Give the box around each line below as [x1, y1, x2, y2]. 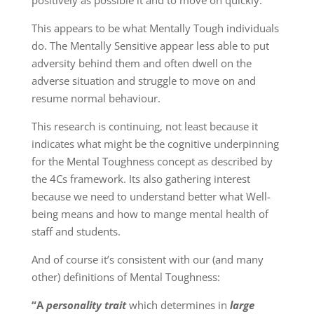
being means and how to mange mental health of [31, 206, 268, 221]
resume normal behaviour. [31, 90, 161, 105]
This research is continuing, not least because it [31, 118, 258, 133]
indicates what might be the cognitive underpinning [31, 136, 279, 151]
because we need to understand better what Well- [31, 189, 271, 203]
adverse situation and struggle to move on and [31, 73, 256, 88]
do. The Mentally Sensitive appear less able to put [31, 38, 269, 53]
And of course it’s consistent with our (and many [31, 252, 264, 266]
